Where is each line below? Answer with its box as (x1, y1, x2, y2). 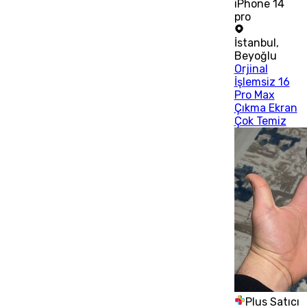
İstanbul (234, 36, 276, 50)
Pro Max (234, 88, 275, 102)
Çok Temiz (234, 114, 286, 128)
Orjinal (234, 62, 268, 76)
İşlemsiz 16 (234, 75, 290, 89)
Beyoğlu (234, 49, 277, 63)
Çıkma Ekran (234, 101, 297, 115)
